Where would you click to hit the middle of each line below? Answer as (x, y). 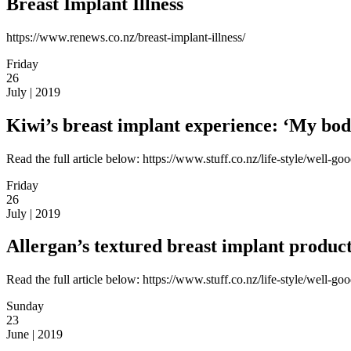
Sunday (25, 306)
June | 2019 (34, 335)
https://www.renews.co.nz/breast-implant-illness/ (126, 37)
